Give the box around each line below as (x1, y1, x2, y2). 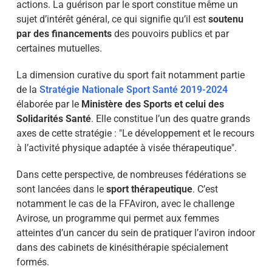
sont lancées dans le (16, 183, 106, 195)
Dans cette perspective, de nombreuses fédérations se (16, 169, 246, 180)
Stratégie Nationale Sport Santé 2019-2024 (39, 84, 228, 95)
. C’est (192, 183, 218, 195)
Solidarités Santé (16, 113, 91, 124)
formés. (16, 256, 49, 268)
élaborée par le (16, 98, 81, 110)
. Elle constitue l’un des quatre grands (90, 113, 250, 124)
